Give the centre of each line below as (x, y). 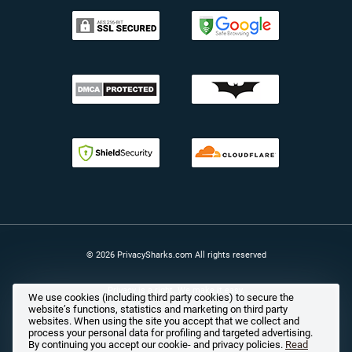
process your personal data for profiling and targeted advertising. (170, 333)
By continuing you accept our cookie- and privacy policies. (157, 345)
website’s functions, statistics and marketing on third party (158, 309)
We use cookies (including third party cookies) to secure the (161, 297)
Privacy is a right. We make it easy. (176, 290)
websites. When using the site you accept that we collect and (164, 321)
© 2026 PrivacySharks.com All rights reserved (176, 255)
